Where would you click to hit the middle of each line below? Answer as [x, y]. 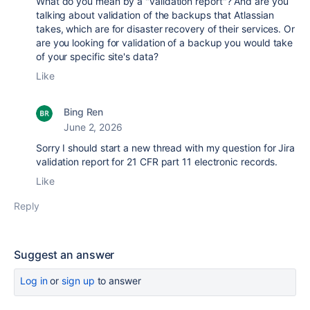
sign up [78, 281]
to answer [118, 281]
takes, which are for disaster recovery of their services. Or [165, 29]
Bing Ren [84, 112]
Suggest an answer [64, 255]
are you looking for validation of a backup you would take [165, 43]
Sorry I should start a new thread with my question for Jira [166, 148]
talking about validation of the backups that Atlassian [155, 15]
